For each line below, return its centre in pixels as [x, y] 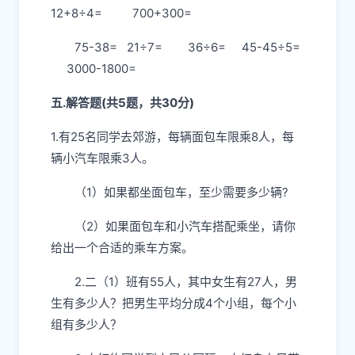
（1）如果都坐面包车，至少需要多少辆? [181, 192]
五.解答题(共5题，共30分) [122, 103]
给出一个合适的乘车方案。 [122, 248]
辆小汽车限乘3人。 [102, 158]
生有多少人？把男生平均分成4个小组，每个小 [174, 303]
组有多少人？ [86, 324]
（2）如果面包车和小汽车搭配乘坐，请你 [185, 226]
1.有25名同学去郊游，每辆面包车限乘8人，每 [172, 137]
